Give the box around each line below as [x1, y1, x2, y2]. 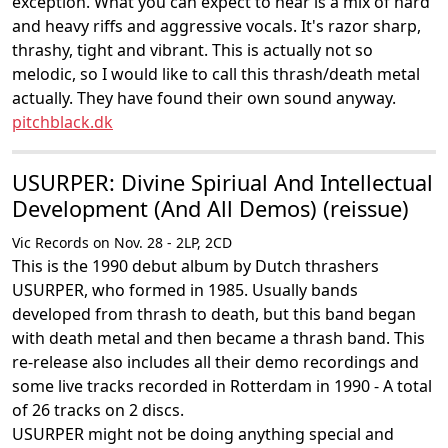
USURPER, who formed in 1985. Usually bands [12, 279, 358, 301]
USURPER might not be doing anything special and [12, 423, 394, 445]
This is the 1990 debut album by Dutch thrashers [12, 255, 379, 277]
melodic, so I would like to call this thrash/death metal [12, 63, 420, 85]
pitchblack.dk [12, 111, 113, 133]
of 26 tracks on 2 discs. [12, 399, 184, 421]
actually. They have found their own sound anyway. [12, 87, 396, 109]
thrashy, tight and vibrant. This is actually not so [12, 39, 373, 61]
